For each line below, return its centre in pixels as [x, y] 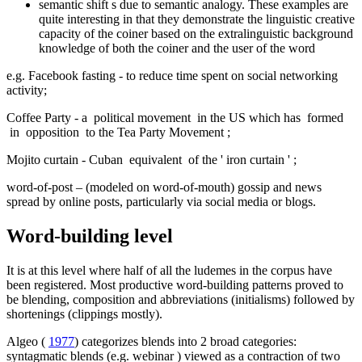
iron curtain [257, 160]
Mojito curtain [44, 160]
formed [325, 118]
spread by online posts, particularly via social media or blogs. [161, 202]
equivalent [157, 160]
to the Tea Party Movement [155, 133]
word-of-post [41, 187]
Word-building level [90, 236]
